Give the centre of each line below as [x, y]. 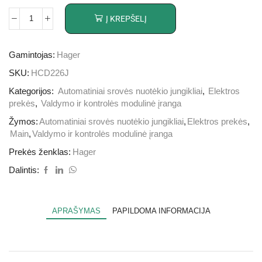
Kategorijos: [32, 91]
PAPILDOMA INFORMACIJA [161, 211]
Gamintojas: [32, 55]
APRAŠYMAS [76, 211]
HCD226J [50, 73]
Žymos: [23, 121]
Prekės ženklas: [40, 152]
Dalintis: [24, 170]
